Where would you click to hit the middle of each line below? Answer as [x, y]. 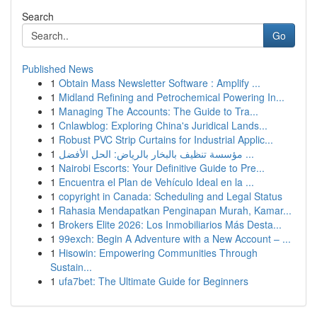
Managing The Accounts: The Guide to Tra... [158, 111]
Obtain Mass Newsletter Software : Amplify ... [160, 83]
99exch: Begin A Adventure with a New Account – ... [175, 238]
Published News [58, 69]
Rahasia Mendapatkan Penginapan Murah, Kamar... [175, 210]
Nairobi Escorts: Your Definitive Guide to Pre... [162, 168]
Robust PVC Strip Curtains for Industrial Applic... [166, 139]
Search [38, 16]
